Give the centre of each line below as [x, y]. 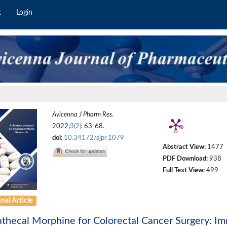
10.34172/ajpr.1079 [94, 138]
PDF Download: [185, 159]
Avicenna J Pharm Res [82, 115]
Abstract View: [184, 147]
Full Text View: [183, 171]
